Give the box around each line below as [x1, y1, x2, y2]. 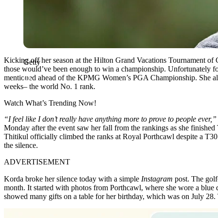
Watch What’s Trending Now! [4, 98, 96, 107]
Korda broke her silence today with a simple [4, 174, 141, 183]
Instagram [141, 174, 173, 183]
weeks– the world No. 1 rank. [4, 82, 95, 91]
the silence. [4, 141, 38, 149]
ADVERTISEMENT [4, 157, 70, 166]
